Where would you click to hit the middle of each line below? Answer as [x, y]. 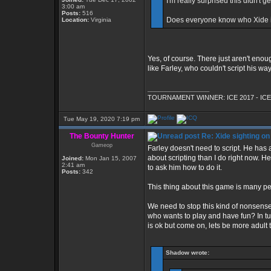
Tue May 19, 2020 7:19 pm [102, 119]
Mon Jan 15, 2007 [110, 158]
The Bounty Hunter [102, 136]
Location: [75, 20]
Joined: [73, 158]
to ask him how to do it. [185, 168]
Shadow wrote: [188, 253]
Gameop [102, 145]
